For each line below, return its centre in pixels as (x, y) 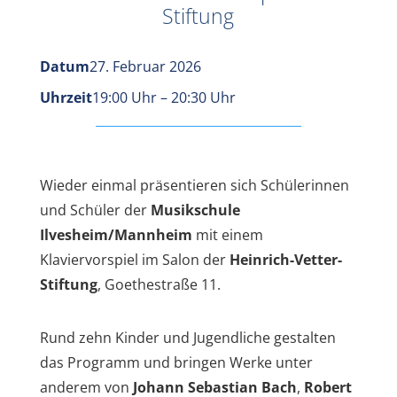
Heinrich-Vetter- (285, 260)
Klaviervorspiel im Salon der (134, 260)
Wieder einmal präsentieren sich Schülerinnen (194, 186)
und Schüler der (95, 210)
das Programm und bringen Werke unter (176, 363)
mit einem (227, 235)
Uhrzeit (66, 98)
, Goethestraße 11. (159, 285)
